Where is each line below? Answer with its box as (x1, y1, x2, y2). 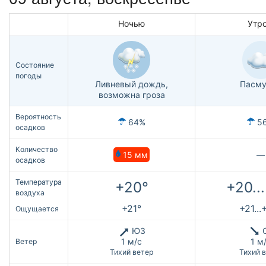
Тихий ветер (110, 248, 153, 257)
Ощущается (15, 204, 59, 214)
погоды (15, 71, 42, 81)
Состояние (15, 61, 54, 70)
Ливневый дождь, (95, 79, 168, 90)
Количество (15, 145, 58, 154)
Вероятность (15, 112, 61, 122)
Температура (15, 178, 62, 187)
